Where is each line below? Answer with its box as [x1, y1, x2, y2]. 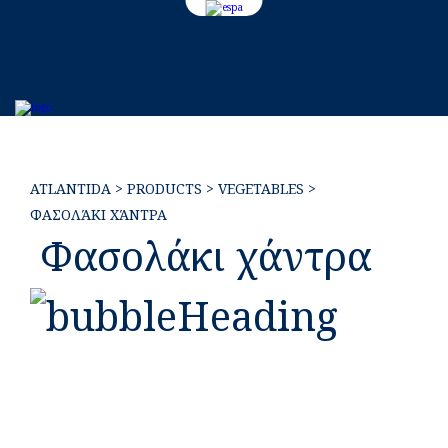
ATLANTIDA [30, 179, 111, 199]
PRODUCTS [127, 179, 202, 199]
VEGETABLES [218, 179, 304, 199]
